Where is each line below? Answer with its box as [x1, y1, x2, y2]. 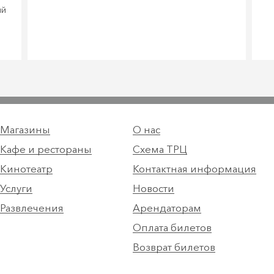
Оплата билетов [133, 221, 212, 234]
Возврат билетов [133, 241, 216, 254]
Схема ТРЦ [133, 143, 188, 155]
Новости [133, 182, 175, 195]
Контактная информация [133, 163, 257, 176]
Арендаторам [133, 202, 202, 215]
